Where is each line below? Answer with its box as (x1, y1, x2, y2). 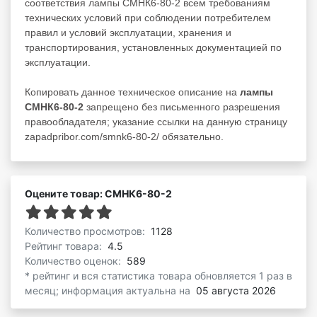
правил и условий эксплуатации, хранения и (25, 26, 231, 38)
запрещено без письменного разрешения (83, 100, 280, 113)
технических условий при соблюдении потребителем (25, 11, 271, 23)
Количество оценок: (25, 254, 124, 267)
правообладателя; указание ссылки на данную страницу (25, 115, 287, 127)
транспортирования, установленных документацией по (25, 41, 282, 53)
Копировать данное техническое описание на (25, 86, 240, 98)
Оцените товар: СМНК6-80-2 (25, 187, 172, 200)
